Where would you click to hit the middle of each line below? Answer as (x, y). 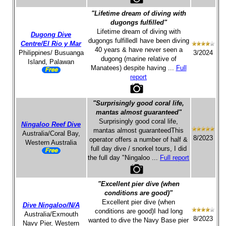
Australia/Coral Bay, (51, 133)
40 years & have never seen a (138, 50)
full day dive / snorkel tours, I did (138, 149)
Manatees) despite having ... (133, 68)
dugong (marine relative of (138, 59)
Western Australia (51, 143)
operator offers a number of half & (138, 139)
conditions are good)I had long (138, 211)
